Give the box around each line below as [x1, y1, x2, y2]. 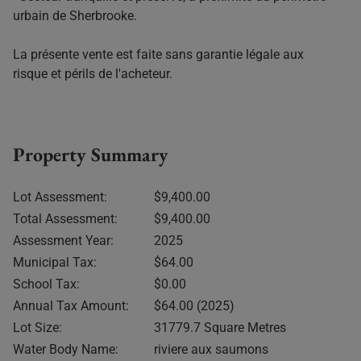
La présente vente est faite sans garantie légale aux [13, 46, 304, 62]
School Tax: [13, 276, 80, 292]
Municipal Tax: [13, 254, 97, 270]
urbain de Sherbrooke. [13, 7, 137, 23]
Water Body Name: [13, 341, 118, 357]
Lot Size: [13, 319, 62, 335]
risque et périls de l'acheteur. [13, 65, 172, 81]
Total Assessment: [13, 210, 118, 226]
